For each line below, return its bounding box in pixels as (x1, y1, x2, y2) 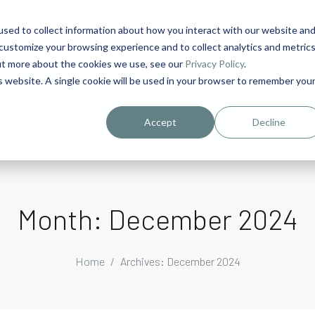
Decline (252, 115, 285, 128)
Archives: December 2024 (120, 254, 240, 268)
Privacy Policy (184, 57, 244, 70)
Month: (17, 201, 108, 236)
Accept (144, 115, 177, 128)
